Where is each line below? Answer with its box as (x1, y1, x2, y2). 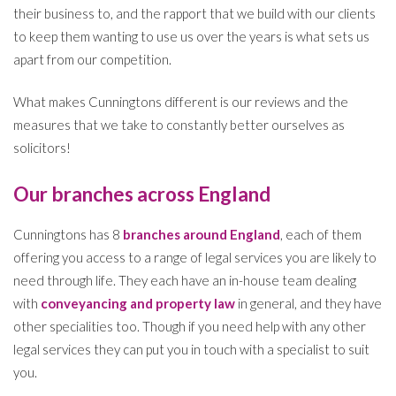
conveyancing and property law (41, 294, 235, 311)
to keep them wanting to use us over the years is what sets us (13, 27, 369, 44)
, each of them (280, 225, 362, 242)
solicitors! (13, 140, 71, 156)
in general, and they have (235, 294, 382, 311)
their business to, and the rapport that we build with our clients (13, 4, 376, 21)
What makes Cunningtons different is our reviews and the (13, 94, 348, 110)
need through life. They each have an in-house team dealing (13, 271, 356, 288)
